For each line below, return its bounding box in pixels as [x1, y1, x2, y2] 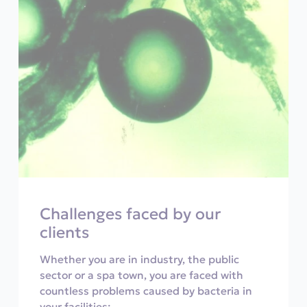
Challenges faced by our [40, 204, 221, 223]
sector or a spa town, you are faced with [40, 268, 244, 282]
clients [40, 222, 90, 242]
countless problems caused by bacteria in [40, 284, 253, 297]
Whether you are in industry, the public [40, 252, 240, 266]
